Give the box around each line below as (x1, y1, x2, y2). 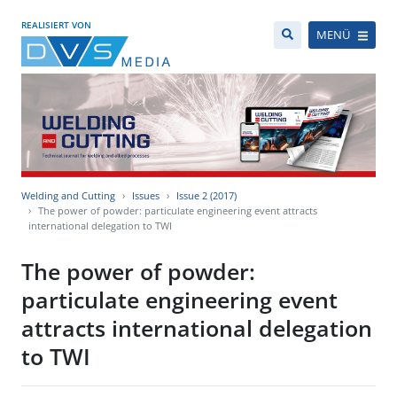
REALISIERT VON (21, 19, 91, 31)
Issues (132, 189, 160, 203)
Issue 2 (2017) (176, 189, 237, 203)
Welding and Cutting (21, 189, 115, 203)
